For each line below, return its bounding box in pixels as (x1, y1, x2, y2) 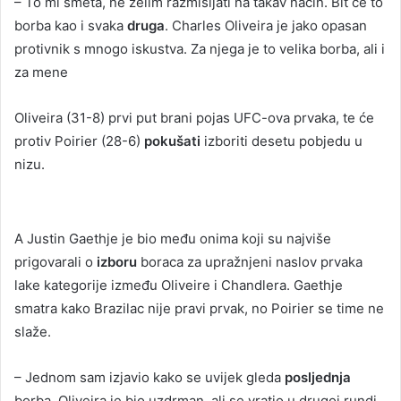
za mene (14, 63, 68, 81)
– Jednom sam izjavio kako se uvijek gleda (14, 368, 285, 386)
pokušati (144, 132, 204, 149)
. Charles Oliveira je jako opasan (165, 16, 367, 34)
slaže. (14, 322, 51, 340)
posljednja (285, 368, 351, 386)
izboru (97, 252, 141, 270)
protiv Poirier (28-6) (14, 132, 144, 149)
